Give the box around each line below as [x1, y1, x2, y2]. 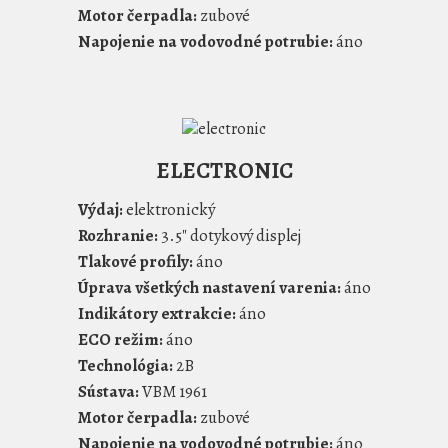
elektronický [122, 197, 215, 221]
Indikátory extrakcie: [77, 301, 236, 325]
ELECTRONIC [155, 154, 293, 186]
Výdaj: [77, 197, 123, 221]
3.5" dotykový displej [157, 223, 301, 247]
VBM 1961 [138, 379, 207, 403]
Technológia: [77, 353, 173, 377]
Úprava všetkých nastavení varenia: [77, 275, 341, 299]
